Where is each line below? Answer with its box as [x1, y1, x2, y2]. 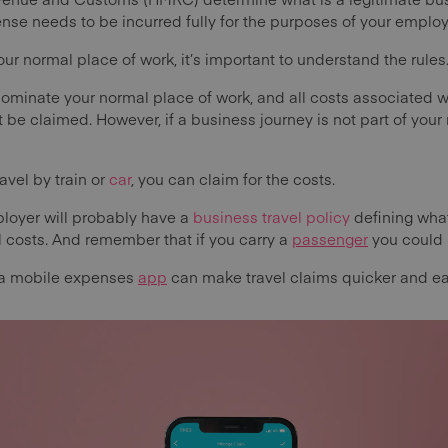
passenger [292, 228, 368, 250]
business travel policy [193, 206, 350, 228]
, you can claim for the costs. [131, 168, 335, 190]
